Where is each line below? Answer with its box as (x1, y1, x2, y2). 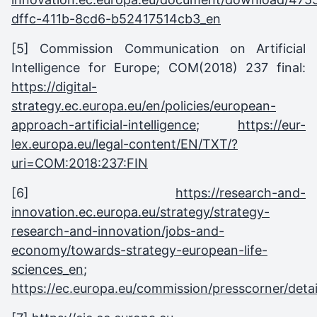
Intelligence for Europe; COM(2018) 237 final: (11, 59, 306, 75)
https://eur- (238, 117, 306, 132)
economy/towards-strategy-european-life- (11, 242, 267, 258)
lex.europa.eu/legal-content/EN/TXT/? (11, 136, 238, 151)
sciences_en (11, 261, 83, 277)
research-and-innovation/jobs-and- (11, 223, 224, 238)
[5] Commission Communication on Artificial (11, 40, 306, 56)
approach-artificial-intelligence (11, 117, 196, 132)
